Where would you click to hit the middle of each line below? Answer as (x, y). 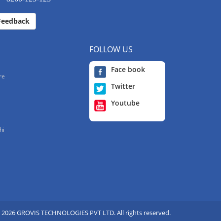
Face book (128, 69)
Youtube (125, 103)
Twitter (123, 86)
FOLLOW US (111, 49)
